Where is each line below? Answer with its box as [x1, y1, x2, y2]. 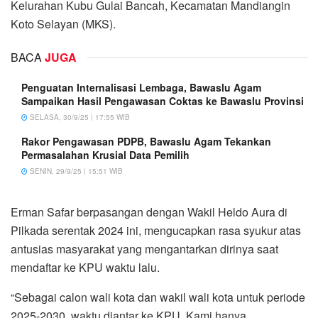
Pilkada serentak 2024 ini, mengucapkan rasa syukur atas [11, 221, 301, 238]
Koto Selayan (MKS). [11, 15, 116, 32]
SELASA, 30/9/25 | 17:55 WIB [28, 111, 130, 122]
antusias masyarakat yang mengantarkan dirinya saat [11, 240, 278, 257]
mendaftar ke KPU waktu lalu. [11, 258, 160, 275]
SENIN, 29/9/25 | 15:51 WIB [28, 165, 123, 176]
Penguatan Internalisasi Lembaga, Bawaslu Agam [21, 79, 261, 94]
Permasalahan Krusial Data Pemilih [21, 147, 190, 162]
